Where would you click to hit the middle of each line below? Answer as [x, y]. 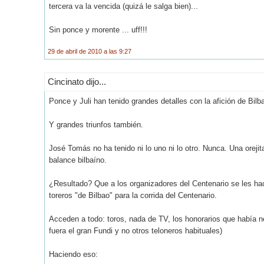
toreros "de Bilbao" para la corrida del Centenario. [133, 195]
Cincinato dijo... [77, 81]
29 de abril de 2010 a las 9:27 [90, 51]
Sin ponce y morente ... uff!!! [98, 29]
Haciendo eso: [73, 254]
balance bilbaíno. [78, 160]
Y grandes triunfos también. [96, 124]
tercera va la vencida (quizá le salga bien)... [123, 6]
